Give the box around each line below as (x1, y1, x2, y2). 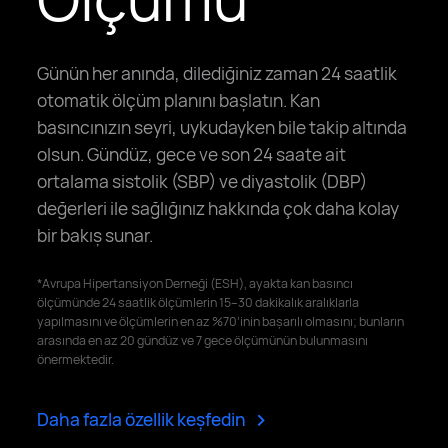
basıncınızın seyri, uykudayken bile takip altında (37, 115, 408, 140)
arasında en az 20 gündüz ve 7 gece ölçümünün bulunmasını (37, 332, 369, 349)
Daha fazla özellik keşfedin (37, 407, 247, 432)
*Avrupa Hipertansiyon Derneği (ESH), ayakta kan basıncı (37, 275, 354, 292)
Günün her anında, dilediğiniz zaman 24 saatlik (37, 61, 398, 86)
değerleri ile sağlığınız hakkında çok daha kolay (37, 196, 400, 221)
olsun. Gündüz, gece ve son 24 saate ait (37, 142, 347, 167)
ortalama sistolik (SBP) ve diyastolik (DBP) (37, 169, 368, 194)
